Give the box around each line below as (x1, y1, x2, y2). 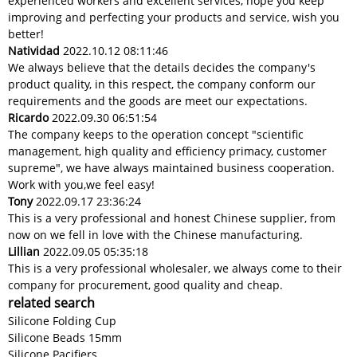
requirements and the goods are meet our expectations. (8, 93, 308, 109)
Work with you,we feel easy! (8, 177, 155, 193)
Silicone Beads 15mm (8, 330, 122, 346)
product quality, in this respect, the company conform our (8, 76, 316, 92)
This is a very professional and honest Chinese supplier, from (8, 210, 335, 226)
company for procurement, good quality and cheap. (8, 277, 283, 293)
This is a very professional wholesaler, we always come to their (8, 261, 342, 277)
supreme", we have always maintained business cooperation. (8, 160, 335, 176)
